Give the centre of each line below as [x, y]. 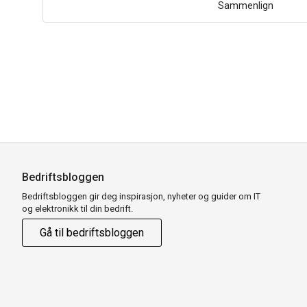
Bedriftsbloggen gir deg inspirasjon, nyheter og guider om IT [141, 196]
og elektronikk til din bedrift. [78, 208]
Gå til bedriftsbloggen [92, 232]
